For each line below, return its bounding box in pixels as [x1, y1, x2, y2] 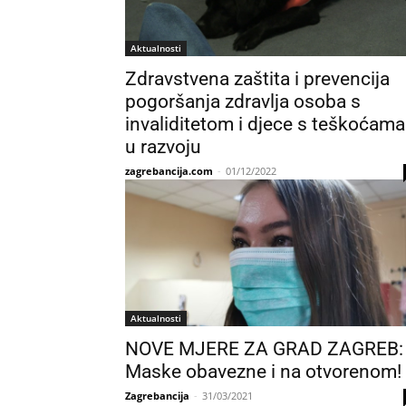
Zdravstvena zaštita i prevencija [125, 68, 390, 90]
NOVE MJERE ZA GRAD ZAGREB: [125, 338, 403, 360]
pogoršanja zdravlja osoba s [125, 91, 361, 112]
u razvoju [125, 136, 201, 158]
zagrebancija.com [125, 164, 213, 178]
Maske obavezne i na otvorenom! [125, 361, 401, 382]
